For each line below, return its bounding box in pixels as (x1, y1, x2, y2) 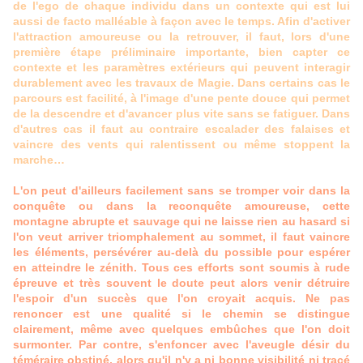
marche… (13, 153, 65, 167)
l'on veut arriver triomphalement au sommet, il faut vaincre (13, 230, 350, 244)
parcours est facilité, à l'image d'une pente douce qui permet (13, 92, 350, 105)
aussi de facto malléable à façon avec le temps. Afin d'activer (13, 15, 350, 28)
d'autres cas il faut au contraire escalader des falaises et (13, 122, 350, 136)
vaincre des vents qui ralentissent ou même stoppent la (13, 138, 350, 152)
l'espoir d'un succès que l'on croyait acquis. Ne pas (13, 292, 350, 305)
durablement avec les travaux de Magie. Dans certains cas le (13, 76, 350, 90)
